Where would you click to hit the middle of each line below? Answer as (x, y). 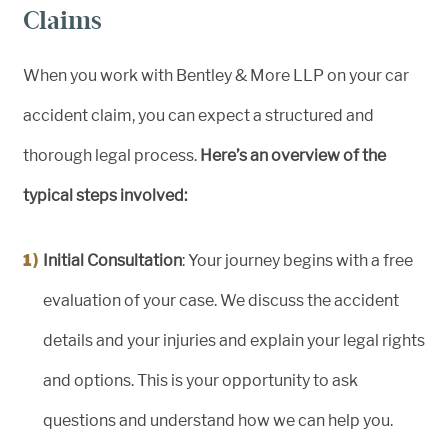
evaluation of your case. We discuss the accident (221, 301)
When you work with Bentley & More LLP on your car (216, 76)
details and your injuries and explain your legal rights (234, 341)
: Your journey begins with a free (297, 261)
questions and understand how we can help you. (218, 421)
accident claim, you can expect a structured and (198, 116)
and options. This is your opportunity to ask (200, 381)
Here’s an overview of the (293, 156)
